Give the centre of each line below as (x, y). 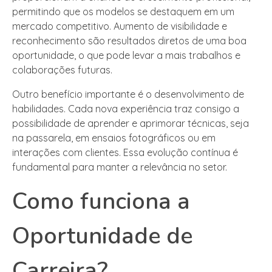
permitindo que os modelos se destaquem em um (123, 11)
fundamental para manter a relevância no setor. (120, 167)
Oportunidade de (102, 236)
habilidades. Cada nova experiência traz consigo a (126, 108)
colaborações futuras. (62, 70)
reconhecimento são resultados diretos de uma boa (129, 40)
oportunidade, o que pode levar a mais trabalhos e (126, 55)
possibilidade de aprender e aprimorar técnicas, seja (131, 123)
